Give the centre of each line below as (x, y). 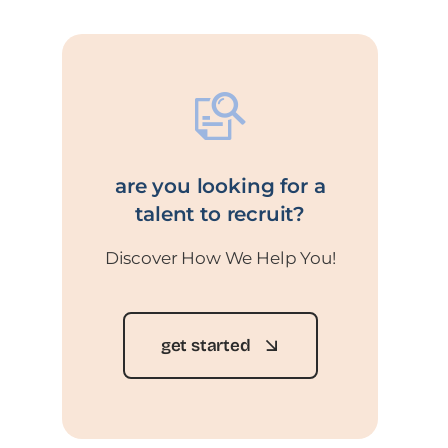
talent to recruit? (220, 213)
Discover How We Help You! (220, 257)
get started (205, 345)
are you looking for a (220, 185)
